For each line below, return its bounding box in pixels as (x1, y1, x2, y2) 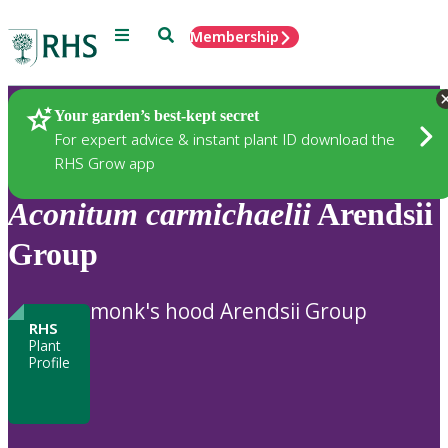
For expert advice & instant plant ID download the (54, 128, 395, 149)
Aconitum (8, 196, 138, 233)
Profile (28, 352, 70, 372)
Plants (40, 105, 89, 129)
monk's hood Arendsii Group (90, 296, 367, 325)
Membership (190, 27, 279, 46)
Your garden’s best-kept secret (54, 106, 259, 124)
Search (157, 25, 204, 42)
